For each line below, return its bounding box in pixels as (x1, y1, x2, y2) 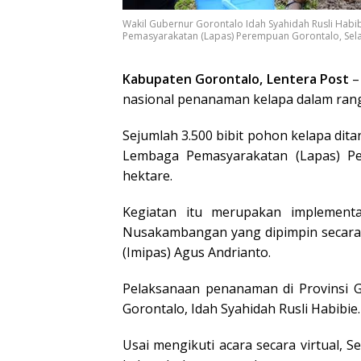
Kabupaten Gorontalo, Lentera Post (122, 69, 353, 88)
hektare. (122, 166, 172, 185)
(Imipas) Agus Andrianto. (122, 243, 271, 261)
